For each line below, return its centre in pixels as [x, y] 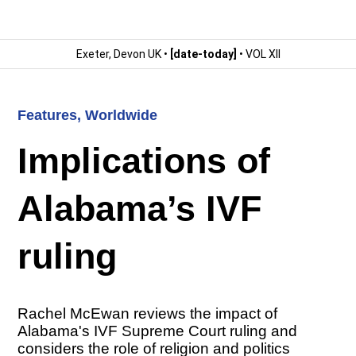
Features [48, 116]
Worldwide [122, 116]
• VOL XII [258, 54]
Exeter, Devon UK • [123, 54]
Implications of [144, 161]
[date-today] [203, 54]
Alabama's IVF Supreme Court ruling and [158, 331]
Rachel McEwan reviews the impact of [148, 314]
